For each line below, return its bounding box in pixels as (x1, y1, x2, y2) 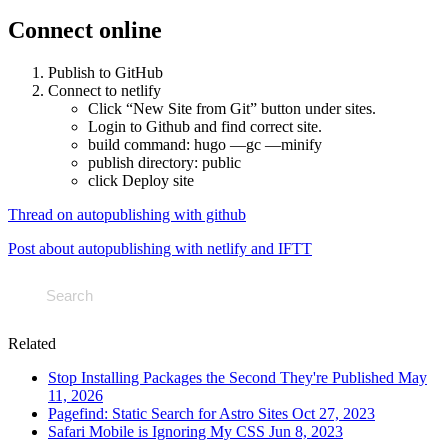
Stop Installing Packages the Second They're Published (48, 368, 398, 386)
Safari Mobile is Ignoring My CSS (48, 422, 269, 440)
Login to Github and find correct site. (88, 117, 322, 135)
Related (8, 334, 56, 352)
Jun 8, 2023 (269, 422, 343, 440)
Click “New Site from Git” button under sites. (88, 99, 376, 117)
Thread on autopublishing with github (8, 205, 246, 223)
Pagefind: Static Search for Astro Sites (48, 404, 292, 422)
